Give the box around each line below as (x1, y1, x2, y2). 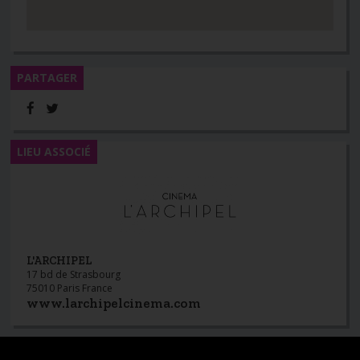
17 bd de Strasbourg (27, 268, 121, 282)
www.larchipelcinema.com (27, 295, 202, 312)
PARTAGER (17, 70, 78, 86)
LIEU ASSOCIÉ (17, 144, 92, 160)
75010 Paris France (27, 281, 113, 296)
